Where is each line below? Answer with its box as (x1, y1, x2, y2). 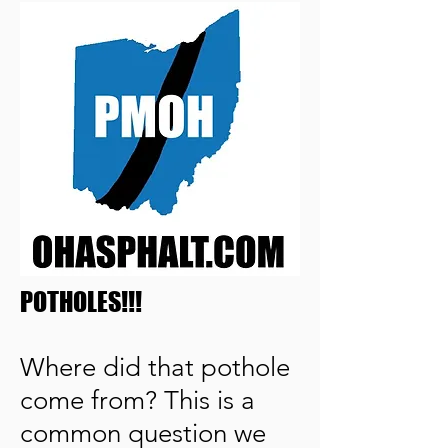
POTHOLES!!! (20, 286, 142, 317)
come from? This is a (20, 385, 255, 416)
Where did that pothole (20, 352, 290, 383)
